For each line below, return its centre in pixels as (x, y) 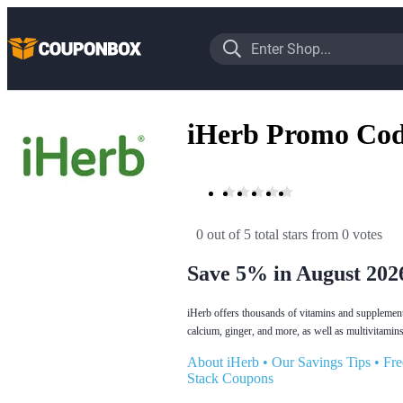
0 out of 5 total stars (252, 234)
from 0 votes (347, 234)
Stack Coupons (230, 378)
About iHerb (223, 362)
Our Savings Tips (321, 362)
